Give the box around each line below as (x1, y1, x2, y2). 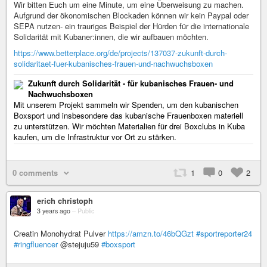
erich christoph (37, 195, 93, 206)
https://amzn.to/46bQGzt (108, 228, 194, 239)
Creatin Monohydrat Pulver (14, 228, 108, 239)
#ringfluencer (14, 238, 58, 250)
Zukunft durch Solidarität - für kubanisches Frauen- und (28, 77, 234, 89)
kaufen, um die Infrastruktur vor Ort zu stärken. (14, 131, 176, 142)
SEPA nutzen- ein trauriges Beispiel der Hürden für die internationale (14, 20, 249, 32)
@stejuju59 (58, 238, 101, 250)
